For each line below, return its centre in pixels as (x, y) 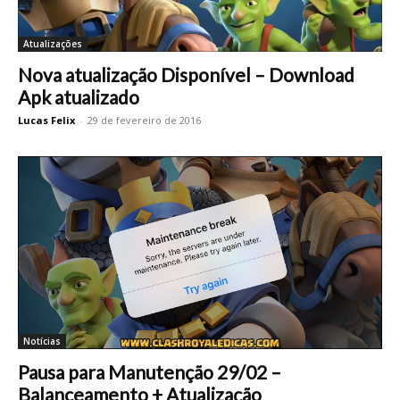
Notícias (42, 341)
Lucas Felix (46, 120)
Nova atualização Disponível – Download (186, 74)
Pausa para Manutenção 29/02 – (150, 371)
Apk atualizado (79, 96)
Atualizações (53, 43)
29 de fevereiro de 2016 (144, 120)
